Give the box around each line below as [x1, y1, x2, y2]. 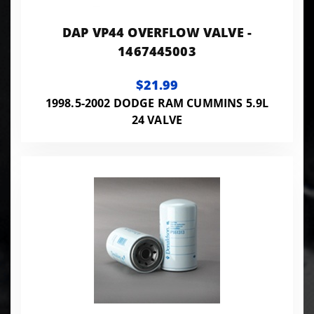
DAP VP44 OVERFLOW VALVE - [62, 23, 252, 41]
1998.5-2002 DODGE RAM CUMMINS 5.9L [45, 95, 269, 111]
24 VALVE [131, 111, 183, 128]
